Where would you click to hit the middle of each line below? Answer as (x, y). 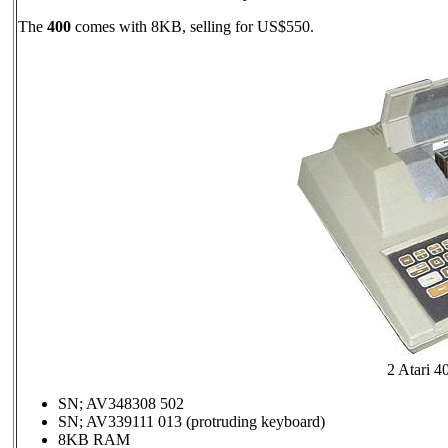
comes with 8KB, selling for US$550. (194, 26)
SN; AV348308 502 (121, 403)
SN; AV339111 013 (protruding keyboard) (191, 421)
